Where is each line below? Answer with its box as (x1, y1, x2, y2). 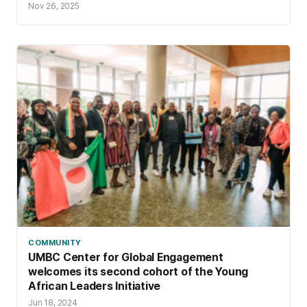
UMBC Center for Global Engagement (28, 250, 223, 264)
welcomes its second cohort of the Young (28, 265, 249, 278)
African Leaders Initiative (28, 279, 163, 293)
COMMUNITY (28, 237, 82, 247)
